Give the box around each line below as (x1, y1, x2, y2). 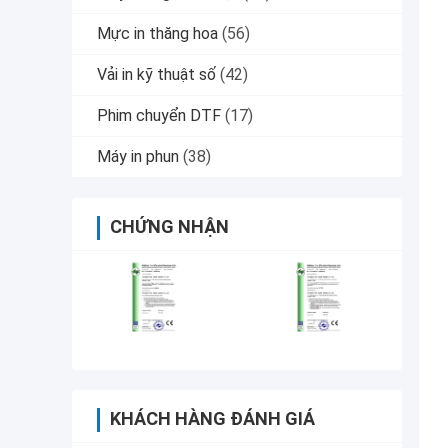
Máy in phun (97, 147, 179, 167)
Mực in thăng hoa (97, 24, 218, 44)
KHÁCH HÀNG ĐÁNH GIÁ (110, 408, 315, 430)
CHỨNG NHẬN (110, 216, 229, 238)
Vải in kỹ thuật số (97, 65, 216, 85)
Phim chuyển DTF (97, 106, 221, 126)
